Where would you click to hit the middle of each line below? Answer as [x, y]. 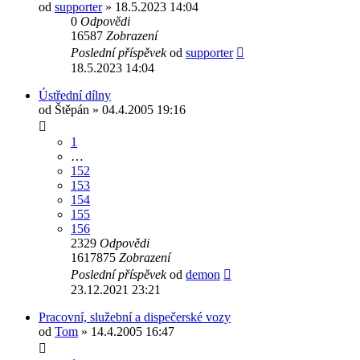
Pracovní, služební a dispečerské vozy [135, 317]
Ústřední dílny [75, 95]
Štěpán [72, 109]
